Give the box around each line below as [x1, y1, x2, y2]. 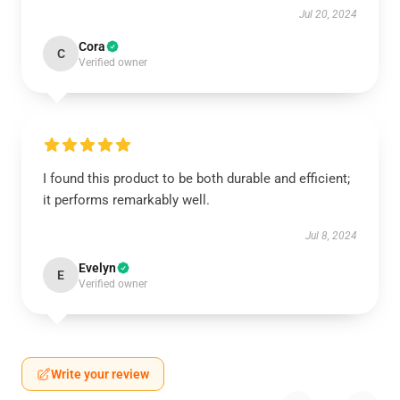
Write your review [51, 367, 149, 381]
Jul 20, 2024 [299, 8, 357, 21]
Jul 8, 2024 [305, 229, 357, 242]
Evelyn [79, 261, 116, 275]
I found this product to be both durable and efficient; [43, 171, 350, 187]
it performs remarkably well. [43, 192, 210, 208]
